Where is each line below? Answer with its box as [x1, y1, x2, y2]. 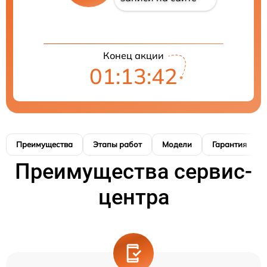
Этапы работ [93, 139, 142, 149]
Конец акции [103, 49, 164, 61]
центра [98, 184, 169, 210]
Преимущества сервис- [15, 159, 252, 184]
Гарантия [212, 139, 247, 149]
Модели [162, 139, 192, 149]
